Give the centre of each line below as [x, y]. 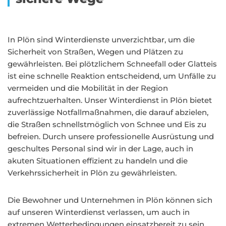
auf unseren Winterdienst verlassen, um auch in [99, 212]
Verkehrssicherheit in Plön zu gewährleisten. [92, 173]
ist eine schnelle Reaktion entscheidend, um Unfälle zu [112, 76]
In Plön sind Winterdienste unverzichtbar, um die [101, 40]
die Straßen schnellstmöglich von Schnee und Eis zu [107, 124]
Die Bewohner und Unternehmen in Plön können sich [110, 200]
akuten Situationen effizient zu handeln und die [98, 161]
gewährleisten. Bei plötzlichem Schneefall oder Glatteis [112, 64]
